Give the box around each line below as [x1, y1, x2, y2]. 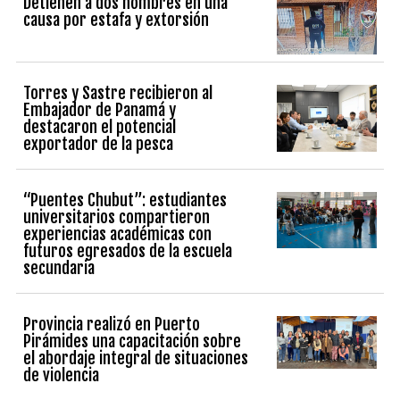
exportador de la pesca [23, 134, 174, 154]
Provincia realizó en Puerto [23, 314, 201, 335]
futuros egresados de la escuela [23, 241, 233, 262]
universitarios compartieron [23, 207, 211, 228]
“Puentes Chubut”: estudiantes [23, 190, 228, 211]
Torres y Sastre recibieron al [23, 83, 213, 104]
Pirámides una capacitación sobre [23, 331, 242, 352]
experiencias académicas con [23, 224, 212, 245]
